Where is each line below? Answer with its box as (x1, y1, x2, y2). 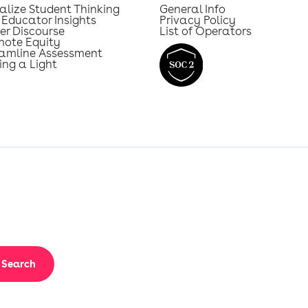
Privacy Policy (159, 13, 236, 27)
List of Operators (159, 24, 252, 38)
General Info (159, 2, 225, 16)
